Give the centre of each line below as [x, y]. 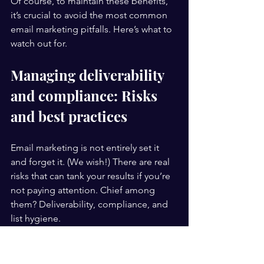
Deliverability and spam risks [70, 247]
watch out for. [39, 43]
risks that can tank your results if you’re [92, 176]
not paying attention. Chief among [84, 190]
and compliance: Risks [86, 95]
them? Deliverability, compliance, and [90, 204]
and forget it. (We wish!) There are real [91, 162]
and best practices [69, 116]
